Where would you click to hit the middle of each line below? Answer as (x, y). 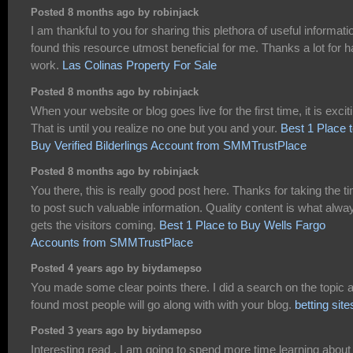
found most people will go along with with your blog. (163, 304)
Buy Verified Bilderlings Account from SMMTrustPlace (169, 145)
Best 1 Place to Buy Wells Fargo (242, 225)
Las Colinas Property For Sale (139, 65)
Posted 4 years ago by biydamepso (116, 269)
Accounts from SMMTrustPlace (112, 242)
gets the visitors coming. (95, 225)
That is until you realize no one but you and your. (156, 128)
